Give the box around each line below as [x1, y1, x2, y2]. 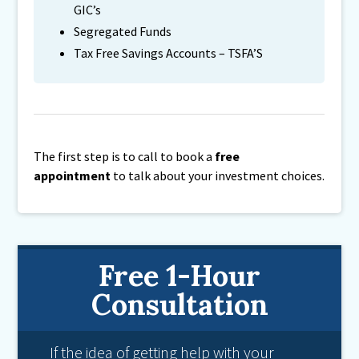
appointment [34, 167, 111, 184]
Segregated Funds [74, 23, 172, 39]
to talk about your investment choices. [111, 167, 325, 184]
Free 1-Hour [99, 257, 260, 294]
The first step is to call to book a [34, 148, 216, 164]
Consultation [91, 286, 268, 323]
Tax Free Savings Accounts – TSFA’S [74, 45, 264, 61]
